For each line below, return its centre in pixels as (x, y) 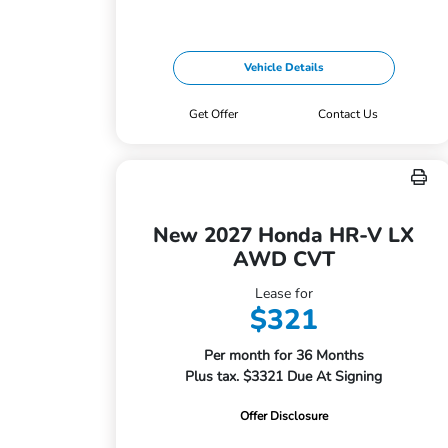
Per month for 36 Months (283, 355)
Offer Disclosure (283, 416)
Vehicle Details (283, 67)
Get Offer (214, 114)
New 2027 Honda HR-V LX (284, 235)
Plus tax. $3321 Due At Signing (284, 376)
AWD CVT (283, 259)
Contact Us (348, 114)
